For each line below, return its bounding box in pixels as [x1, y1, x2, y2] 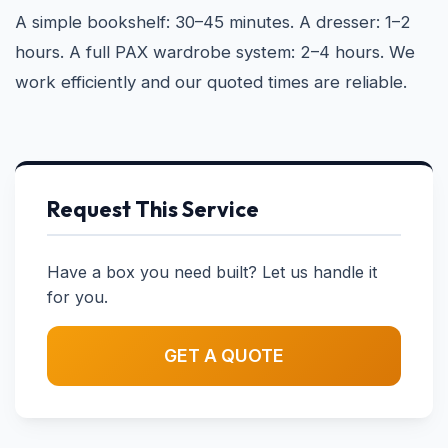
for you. [47, 287, 108, 307]
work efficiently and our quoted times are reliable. [15, 72, 407, 92]
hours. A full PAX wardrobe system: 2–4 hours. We [15, 42, 415, 62]
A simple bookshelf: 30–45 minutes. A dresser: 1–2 [15, 12, 411, 32]
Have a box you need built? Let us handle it [47, 262, 377, 282]
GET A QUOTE [164, 345, 284, 366]
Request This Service [47, 195, 259, 223]
